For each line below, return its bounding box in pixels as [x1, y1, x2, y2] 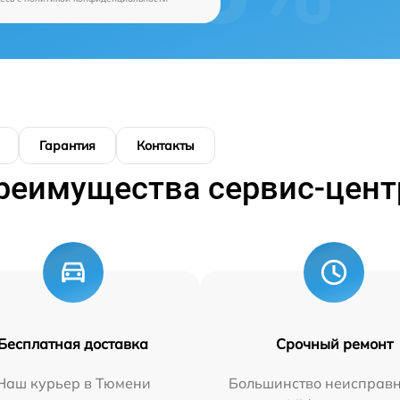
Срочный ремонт [275, 334, 393, 353]
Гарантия [39, 137, 96, 154]
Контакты [137, 137, 195, 154]
